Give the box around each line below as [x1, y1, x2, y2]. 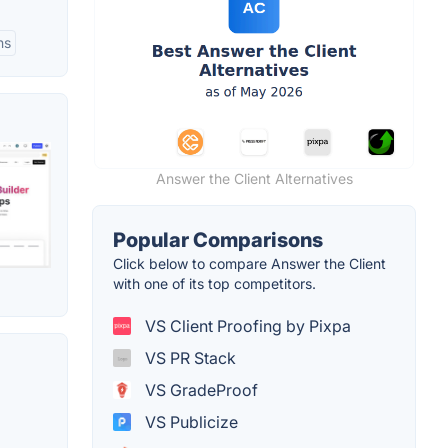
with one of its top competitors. [113, 274, 316, 292]
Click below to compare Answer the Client [113, 254, 386, 272]
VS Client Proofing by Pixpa [141, 315, 351, 336]
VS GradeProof [141, 379, 258, 400]
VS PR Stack [141, 347, 236, 368]
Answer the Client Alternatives [155, 169, 353, 187]
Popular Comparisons [113, 227, 323, 252]
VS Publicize [141, 411, 238, 432]
